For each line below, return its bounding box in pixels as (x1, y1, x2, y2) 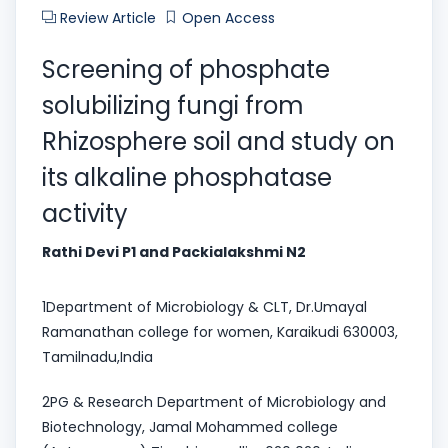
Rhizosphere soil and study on (42, 124, 395, 158)
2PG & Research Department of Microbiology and (42, 391, 386, 412)
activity (42, 196, 128, 230)
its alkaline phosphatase (42, 160, 332, 194)
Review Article (60, 7, 156, 28)
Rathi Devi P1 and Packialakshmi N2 (42, 241, 309, 262)
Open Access (182, 7, 275, 28)
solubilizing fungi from (42, 88, 304, 122)
